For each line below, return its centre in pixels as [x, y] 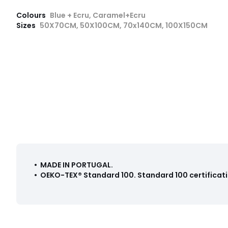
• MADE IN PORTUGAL [72, 165]
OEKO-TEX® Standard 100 [87, 175]
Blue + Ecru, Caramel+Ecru [98, 15]
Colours [32, 15]
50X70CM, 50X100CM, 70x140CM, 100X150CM [124, 25]
